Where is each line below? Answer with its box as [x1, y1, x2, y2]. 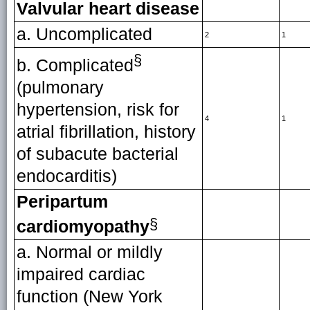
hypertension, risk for [16, 100, 179, 120]
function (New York [16, 287, 163, 306]
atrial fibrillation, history [16, 122, 196, 142]
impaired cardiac [16, 265, 145, 284]
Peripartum [16, 192, 108, 211]
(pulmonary [16, 78, 104, 98]
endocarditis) [16, 167, 117, 186]
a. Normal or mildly [16, 243, 163, 262]
